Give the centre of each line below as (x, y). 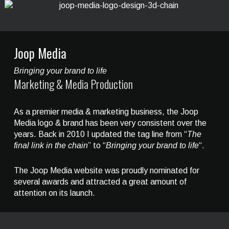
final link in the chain (51, 145)
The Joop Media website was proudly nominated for (106, 170)
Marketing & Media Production (73, 84)
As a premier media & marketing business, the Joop (106, 111)
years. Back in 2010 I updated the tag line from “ (100, 134)
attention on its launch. (54, 193)
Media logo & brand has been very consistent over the (110, 123)
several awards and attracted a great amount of (100, 181)
